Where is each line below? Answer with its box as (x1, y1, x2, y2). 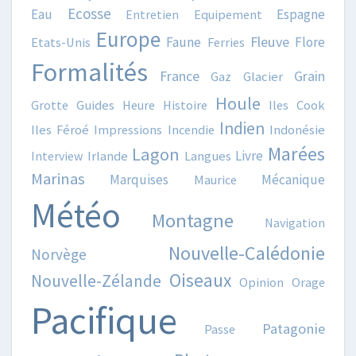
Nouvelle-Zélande (31, 269, 161, 292)
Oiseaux (168, 268, 232, 292)
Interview (31, 147, 83, 164)
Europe (96, 25, 161, 52)
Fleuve (250, 32, 289, 51)
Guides (76, 96, 114, 114)
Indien (219, 117, 265, 139)
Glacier (242, 68, 283, 85)
